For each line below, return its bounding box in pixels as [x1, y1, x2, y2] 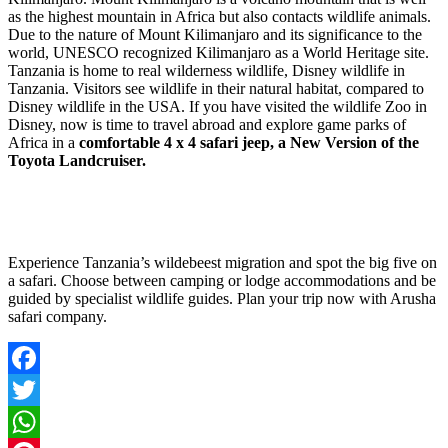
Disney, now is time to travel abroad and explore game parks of [8, 116, 406, 134]
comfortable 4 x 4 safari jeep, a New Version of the [75, 134, 419, 152]
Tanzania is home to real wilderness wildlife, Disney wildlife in [8, 62, 405, 80]
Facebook [8, 381, 70, 399]
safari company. [8, 308, 111, 326]
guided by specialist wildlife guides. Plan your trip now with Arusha [8, 290, 436, 308]
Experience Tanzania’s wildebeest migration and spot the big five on [8, 254, 437, 272]
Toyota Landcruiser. [8, 152, 146, 170]
